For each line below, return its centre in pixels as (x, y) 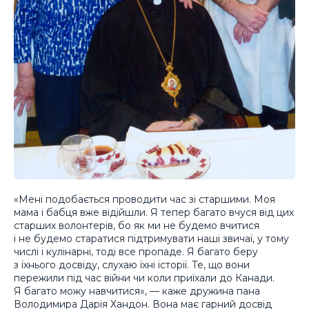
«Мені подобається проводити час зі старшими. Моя (144, 199)
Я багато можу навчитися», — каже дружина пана (137, 291)
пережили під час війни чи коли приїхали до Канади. (144, 278)
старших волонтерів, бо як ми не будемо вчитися (137, 225)
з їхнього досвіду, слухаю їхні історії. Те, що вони (132, 265)
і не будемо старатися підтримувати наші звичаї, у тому (151, 238)
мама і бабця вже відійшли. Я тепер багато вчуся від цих (154, 212)
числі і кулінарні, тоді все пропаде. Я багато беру (136, 251)
